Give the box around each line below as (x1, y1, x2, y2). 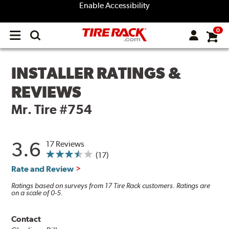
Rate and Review (11, 164, 74, 174)
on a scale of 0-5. (11, 189, 63, 197)
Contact (11, 214, 41, 224)
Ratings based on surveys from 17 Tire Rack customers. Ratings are (11, 181, 211, 190)
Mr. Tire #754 (11, 102, 93, 117)
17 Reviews (46, 139, 85, 149)
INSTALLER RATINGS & (11, 64, 181, 82)
